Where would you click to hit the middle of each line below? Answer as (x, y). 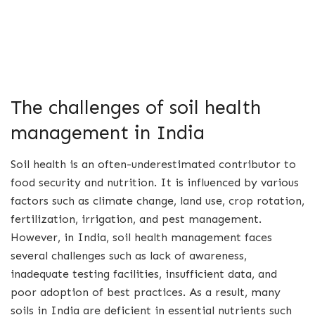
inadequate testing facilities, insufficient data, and (144, 274)
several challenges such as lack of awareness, (129, 256)
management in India (108, 133)
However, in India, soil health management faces (141, 238)
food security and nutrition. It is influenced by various (155, 183)
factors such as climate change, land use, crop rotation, (157, 201)
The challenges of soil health (136, 108)
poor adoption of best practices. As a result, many (146, 292)
